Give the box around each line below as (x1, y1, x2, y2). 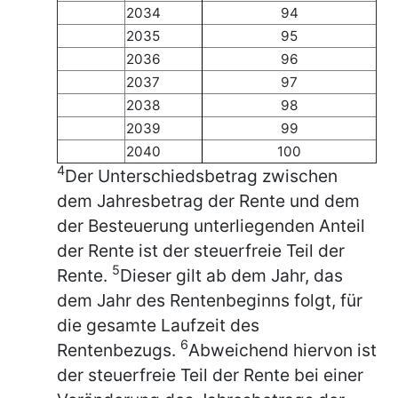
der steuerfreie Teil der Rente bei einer (57, 363, 363, 386)
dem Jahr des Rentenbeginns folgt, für (57, 289, 362, 311)
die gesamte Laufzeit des (57, 314, 259, 336)
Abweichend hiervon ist (188, 338, 377, 361)
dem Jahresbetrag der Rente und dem (57, 189, 360, 211)
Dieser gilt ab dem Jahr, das (120, 264, 343, 286)
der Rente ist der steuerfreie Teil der (57, 239, 345, 261)
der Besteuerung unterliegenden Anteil (57, 214, 365, 236)
